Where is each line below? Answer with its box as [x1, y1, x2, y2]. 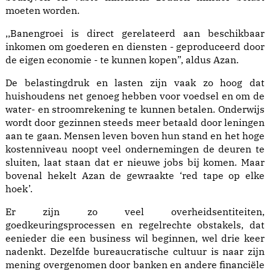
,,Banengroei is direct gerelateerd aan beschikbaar [5, 27, 265, 40]
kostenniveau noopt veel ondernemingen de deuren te [5, 143, 265, 155]
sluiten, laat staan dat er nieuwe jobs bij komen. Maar [5, 156, 265, 169]
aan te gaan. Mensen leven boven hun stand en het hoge [5, 130, 265, 142]
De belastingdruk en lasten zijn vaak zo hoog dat [5, 77, 265, 89]
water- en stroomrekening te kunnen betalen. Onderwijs [5, 103, 265, 116]
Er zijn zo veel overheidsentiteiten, [5, 206, 265, 218]
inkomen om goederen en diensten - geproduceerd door [5, 40, 265, 53]
